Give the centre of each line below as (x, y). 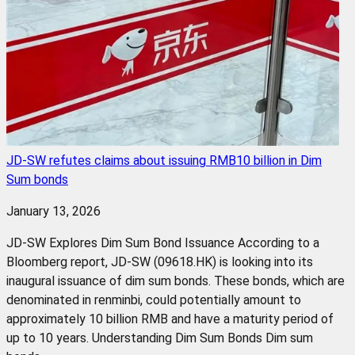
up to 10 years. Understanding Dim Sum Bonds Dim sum (160, 338)
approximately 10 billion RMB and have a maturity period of (170, 319)
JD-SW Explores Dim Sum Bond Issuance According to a (163, 242)
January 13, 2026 (53, 211)
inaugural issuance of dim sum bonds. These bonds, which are (176, 281)
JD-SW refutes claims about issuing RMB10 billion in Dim (164, 160)
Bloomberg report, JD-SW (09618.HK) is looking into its (160, 261)
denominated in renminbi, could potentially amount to (154, 300)
